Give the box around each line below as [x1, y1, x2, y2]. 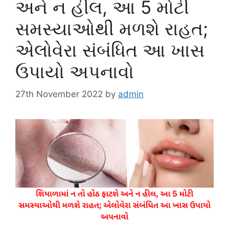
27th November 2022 [15, 89, 103, 100]
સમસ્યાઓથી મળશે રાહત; [15, 17, 208, 39]
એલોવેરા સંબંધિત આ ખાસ [15, 39, 204, 61]
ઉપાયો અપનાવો [15, 60, 134, 82]
